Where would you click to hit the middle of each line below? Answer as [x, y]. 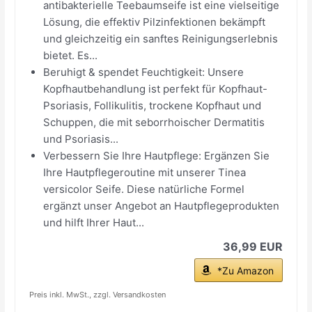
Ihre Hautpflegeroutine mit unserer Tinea [145, 172]
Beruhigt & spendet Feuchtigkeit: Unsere [144, 72]
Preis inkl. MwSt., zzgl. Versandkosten [98, 294]
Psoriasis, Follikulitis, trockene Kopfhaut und [153, 105]
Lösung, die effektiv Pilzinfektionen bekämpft [155, 22]
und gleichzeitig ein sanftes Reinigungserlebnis [161, 38]
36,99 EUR [252, 246]
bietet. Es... [71, 55]
